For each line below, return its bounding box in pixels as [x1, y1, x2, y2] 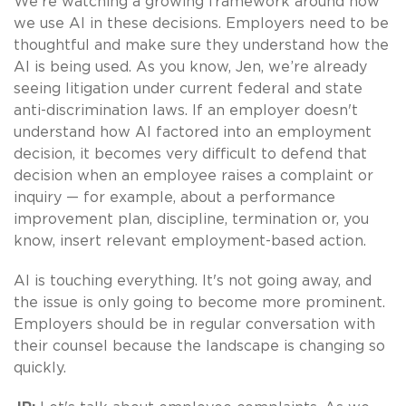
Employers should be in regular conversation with [14, 316, 375, 332]
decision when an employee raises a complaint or [14, 168, 373, 183]
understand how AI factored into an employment [14, 124, 372, 140]
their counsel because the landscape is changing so [14, 338, 385, 353]
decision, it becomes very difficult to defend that [14, 146, 367, 161]
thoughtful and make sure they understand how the [14, 37, 389, 53]
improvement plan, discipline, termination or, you [14, 211, 369, 227]
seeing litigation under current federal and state [14, 81, 362, 96]
